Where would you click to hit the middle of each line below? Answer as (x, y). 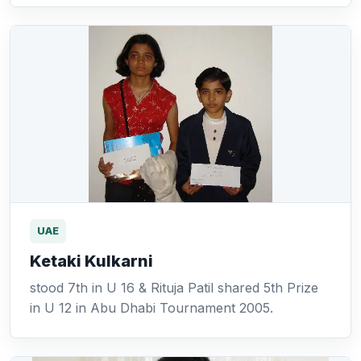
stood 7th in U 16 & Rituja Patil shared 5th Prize (174, 288)
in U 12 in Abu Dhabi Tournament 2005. (151, 308)
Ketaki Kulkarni (91, 261)
